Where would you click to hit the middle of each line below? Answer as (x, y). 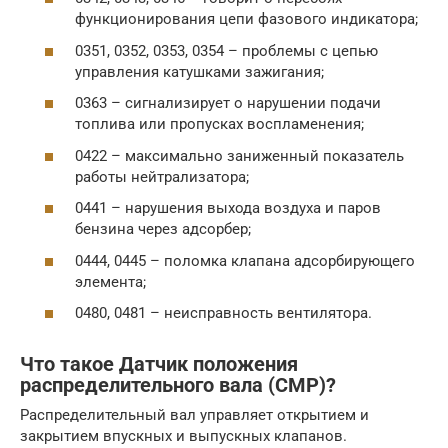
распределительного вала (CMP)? (178, 385)
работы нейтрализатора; (162, 176)
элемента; (110, 281)
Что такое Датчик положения (159, 364)
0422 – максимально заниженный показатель (239, 155)
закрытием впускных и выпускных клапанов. (183, 436)
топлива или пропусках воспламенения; (219, 124)
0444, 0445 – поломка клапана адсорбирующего (245, 260)
